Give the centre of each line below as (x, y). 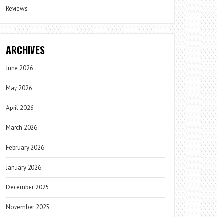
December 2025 (28, 187)
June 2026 (20, 68)
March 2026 (22, 127)
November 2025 (28, 207)
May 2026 (19, 88)
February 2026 (25, 147)
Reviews (17, 8)
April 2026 (20, 108)
